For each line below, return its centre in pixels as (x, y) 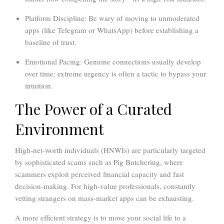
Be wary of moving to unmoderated (143, 18)
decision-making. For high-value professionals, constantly (105, 186)
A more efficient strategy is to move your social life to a (100, 218)
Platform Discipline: (56, 18)
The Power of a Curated (93, 109)
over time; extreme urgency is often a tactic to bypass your (115, 74)
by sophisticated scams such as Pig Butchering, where (99, 162)
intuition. (39, 86)
